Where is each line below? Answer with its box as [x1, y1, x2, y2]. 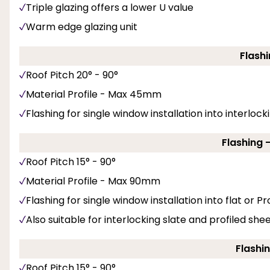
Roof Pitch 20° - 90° [26, 67, 118, 82]
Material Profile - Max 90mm [26, 174, 160, 188]
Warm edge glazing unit [26, 19, 137, 34]
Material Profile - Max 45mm [26, 87, 162, 101]
